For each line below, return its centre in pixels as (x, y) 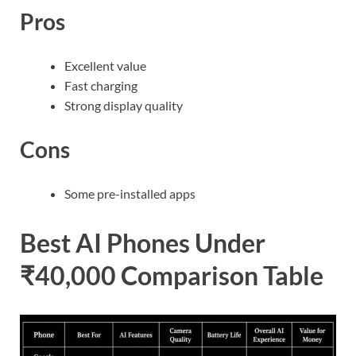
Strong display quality (124, 106)
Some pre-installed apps (130, 194)
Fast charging (101, 86)
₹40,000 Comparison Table (172, 276)
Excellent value (105, 66)
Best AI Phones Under (143, 243)
